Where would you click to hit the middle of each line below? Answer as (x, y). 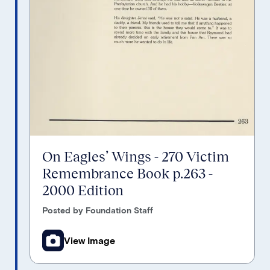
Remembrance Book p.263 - (127, 173)
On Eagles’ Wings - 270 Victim (136, 156)
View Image (89, 240)
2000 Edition (83, 190)
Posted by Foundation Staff (98, 210)
